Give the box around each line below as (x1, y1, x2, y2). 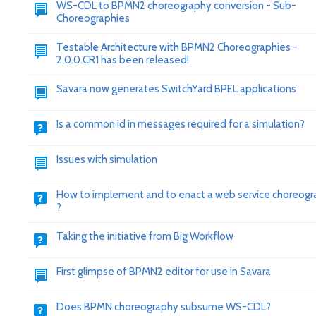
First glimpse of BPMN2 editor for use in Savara (56, 265, 271, 278)
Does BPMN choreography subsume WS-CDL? (56, 300, 271, 313)
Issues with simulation (56, 153, 157, 166)
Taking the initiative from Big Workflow (56, 230, 233, 243)
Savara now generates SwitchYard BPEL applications (56, 83, 296, 95)
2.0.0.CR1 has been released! (56, 54, 189, 66)
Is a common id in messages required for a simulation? (56, 118, 305, 130)
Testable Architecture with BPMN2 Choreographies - (56, 41, 298, 54)
